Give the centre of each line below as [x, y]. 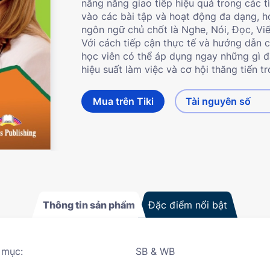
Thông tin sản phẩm [89, 205]
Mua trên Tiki [123, 101]
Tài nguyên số [218, 101]
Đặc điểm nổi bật [188, 205]
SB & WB [155, 251]
